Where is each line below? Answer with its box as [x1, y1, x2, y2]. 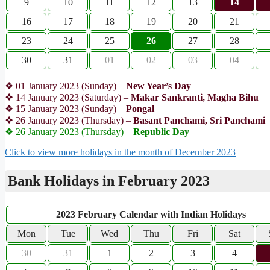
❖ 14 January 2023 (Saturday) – [5, 92, 131, 102]
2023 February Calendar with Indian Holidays [56, 209, 246, 219]
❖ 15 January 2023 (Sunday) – [5, 103, 126, 114]
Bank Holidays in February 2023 [8, 172, 210, 189]
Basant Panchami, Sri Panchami [133, 115, 265, 125]
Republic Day [131, 126, 189, 137]
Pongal [126, 103, 154, 114]
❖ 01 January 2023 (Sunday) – [5, 80, 126, 91]
